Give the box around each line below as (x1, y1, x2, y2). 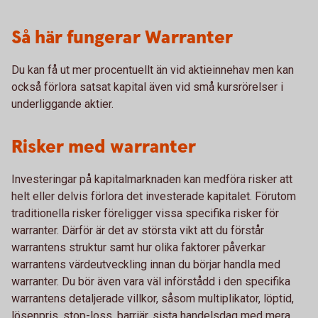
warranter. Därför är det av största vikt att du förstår (11, 224, 264, 237)
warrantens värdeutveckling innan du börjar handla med (11, 258, 280, 271)
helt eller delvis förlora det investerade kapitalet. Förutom (11, 190, 296, 203)
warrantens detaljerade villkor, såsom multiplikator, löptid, (11, 292, 294, 305)
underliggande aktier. (11, 97, 114, 111)
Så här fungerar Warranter (11, 26, 233, 50)
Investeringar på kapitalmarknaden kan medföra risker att (11, 172, 292, 186)
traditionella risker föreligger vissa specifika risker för (11, 207, 279, 220)
